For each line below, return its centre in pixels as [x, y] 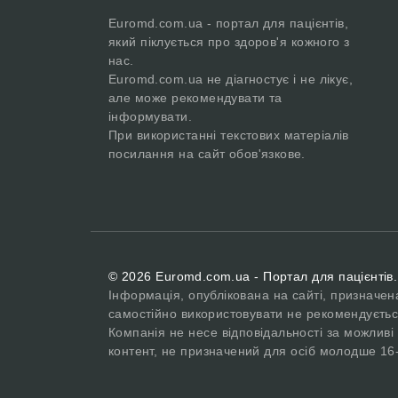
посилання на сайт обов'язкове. [207, 154]
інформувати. [150, 116]
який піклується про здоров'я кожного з [229, 42]
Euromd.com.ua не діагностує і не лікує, [231, 79]
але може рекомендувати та [195, 98]
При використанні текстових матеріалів [229, 135]
